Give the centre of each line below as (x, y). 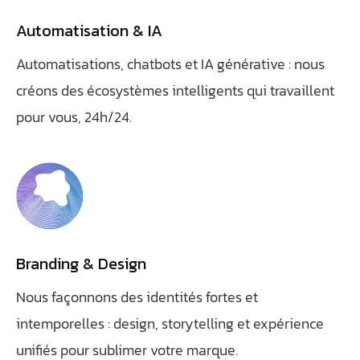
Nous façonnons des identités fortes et (137, 297)
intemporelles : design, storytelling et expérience (170, 323)
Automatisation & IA (89, 31)
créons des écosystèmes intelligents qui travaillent (175, 90)
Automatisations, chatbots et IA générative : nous (170, 64)
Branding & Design (81, 264)
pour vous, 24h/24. (74, 117)
